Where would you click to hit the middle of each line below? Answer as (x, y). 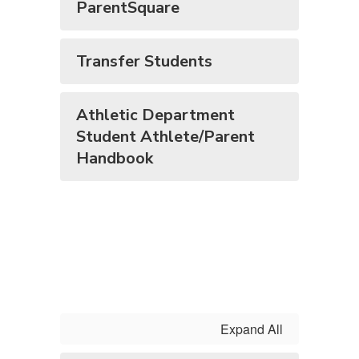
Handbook (115, 158)
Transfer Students (144, 61)
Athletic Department (155, 115)
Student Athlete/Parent (165, 137)
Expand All (252, 329)
